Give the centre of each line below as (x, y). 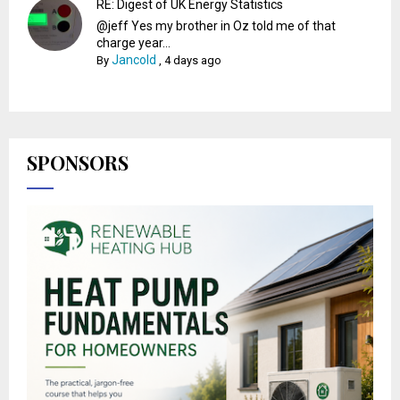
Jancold (134, 59)
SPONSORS (78, 162)
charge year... (134, 42)
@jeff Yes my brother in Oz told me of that (217, 25)
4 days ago (193, 60)
